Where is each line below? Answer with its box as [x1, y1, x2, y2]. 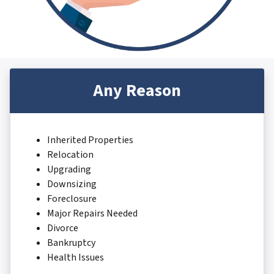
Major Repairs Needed [47, 207, 138, 220]
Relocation [47, 148, 94, 161]
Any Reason [93, 78, 181, 103]
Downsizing [47, 177, 97, 191]
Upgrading [47, 163, 91, 176]
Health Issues [47, 251, 104, 264]
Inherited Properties [47, 133, 133, 147]
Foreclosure [47, 192, 97, 206]
